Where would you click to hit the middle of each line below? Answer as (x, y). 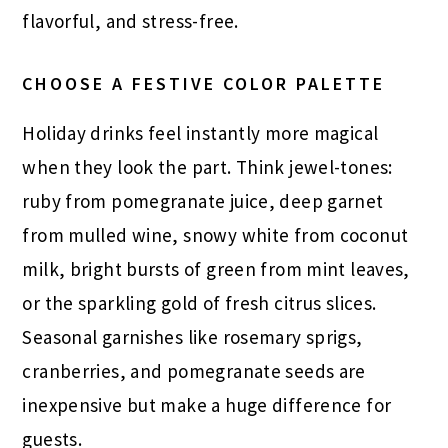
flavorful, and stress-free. (130, 21)
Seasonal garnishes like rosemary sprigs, (192, 337)
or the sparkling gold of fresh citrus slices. (199, 303)
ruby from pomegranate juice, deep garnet (203, 201)
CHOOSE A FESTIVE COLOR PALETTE (204, 84)
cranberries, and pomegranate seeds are (194, 371)
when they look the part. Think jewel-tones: (207, 167)
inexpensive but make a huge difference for (207, 405)
